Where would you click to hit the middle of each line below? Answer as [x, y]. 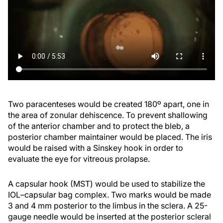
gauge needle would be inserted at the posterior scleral [110, 217]
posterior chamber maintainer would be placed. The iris [110, 137]
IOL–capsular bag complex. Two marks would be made [110, 195]
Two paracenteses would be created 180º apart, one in [109, 104]
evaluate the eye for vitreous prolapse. [79, 159]
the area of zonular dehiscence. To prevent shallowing [108, 115]
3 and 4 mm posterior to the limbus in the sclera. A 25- [108, 206]
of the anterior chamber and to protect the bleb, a [99, 126]
